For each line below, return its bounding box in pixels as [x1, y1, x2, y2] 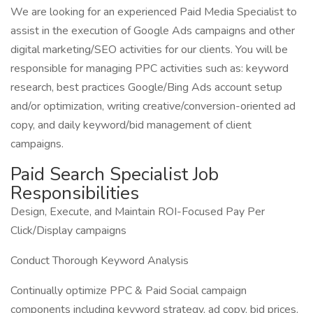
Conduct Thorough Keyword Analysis [10, 253, 189, 268]
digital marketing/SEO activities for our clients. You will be [10, 42, 288, 57]
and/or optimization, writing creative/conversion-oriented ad [10, 99, 296, 114]
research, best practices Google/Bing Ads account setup [10, 80, 282, 95]
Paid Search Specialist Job [10, 162, 219, 187]
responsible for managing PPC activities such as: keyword [10, 61, 289, 76]
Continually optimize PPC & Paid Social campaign [10, 283, 247, 298]
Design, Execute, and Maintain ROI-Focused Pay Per [10, 204, 265, 219]
